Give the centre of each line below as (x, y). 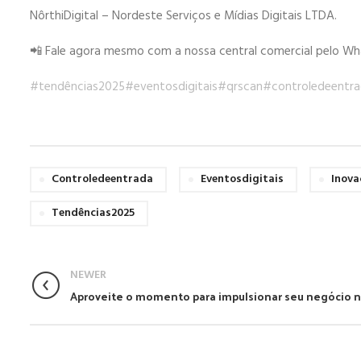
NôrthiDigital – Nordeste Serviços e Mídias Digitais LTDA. (183, 16)
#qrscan (240, 87)
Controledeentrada (102, 179)
